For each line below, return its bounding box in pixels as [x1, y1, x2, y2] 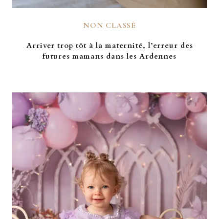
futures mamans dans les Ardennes [43, 51, 176, 62]
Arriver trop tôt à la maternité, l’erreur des [26, 41, 193, 51]
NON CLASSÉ [83, 21, 136, 31]
